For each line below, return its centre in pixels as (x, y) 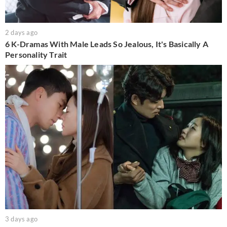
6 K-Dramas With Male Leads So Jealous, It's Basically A (107, 44)
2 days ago (21, 33)
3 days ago (21, 219)
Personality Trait (36, 55)
